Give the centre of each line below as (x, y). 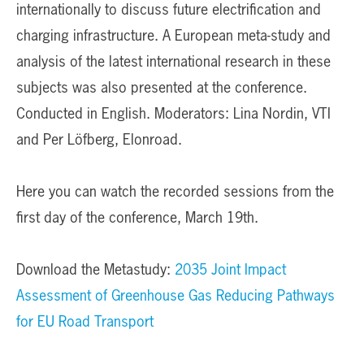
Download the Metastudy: (95, 270)
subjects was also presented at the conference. (162, 88)
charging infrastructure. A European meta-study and (173, 36)
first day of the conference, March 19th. (137, 218)
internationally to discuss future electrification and (169, 10)
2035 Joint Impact (230, 270)
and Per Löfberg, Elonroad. (99, 140)
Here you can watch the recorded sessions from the (175, 192)
